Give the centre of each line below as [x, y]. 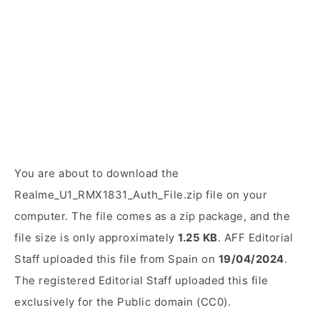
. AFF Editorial [255, 237]
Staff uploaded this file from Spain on [116, 259]
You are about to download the [97, 173]
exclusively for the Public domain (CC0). [122, 302]
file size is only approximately [96, 237]
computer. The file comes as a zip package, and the [152, 216]
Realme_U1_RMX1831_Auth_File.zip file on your [141, 195]
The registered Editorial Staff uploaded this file [141, 280]
